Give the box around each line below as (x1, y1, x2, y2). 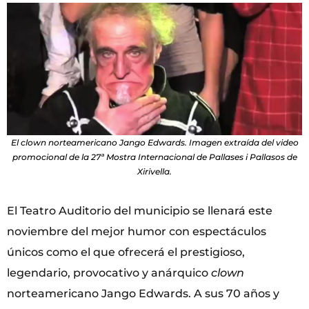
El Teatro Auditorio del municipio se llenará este (7, 203, 272, 217)
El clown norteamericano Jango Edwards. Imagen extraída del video (10, 137, 299, 148)
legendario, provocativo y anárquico (7, 266, 211, 279)
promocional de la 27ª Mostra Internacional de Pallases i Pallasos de (12, 151, 297, 162)
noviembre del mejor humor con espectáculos (7, 224, 266, 238)
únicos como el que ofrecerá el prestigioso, (7, 245, 245, 259)
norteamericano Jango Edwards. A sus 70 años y (7, 286, 279, 300)
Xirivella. (137, 166, 172, 177)
